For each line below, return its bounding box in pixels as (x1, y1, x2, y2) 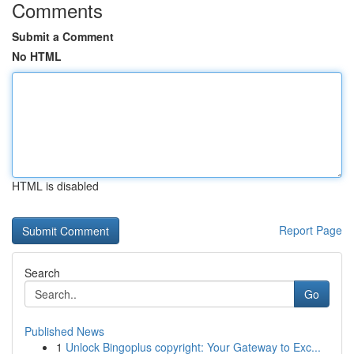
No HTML (12, 48, 62, 64)
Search (24, 265, 60, 281)
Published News (24, 323, 104, 339)
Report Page (279, 222, 342, 238)
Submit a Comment (12, 28, 114, 44)
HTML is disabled (12, 178, 99, 194)
